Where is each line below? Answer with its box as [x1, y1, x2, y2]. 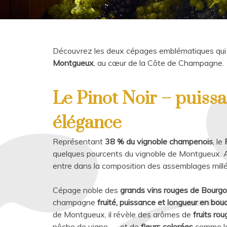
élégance [53, 112, 122, 134]
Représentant [53, 136, 105, 146]
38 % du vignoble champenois [105, 136, 213, 146]
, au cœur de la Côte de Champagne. [94, 58, 224, 68]
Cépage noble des [53, 185, 120, 195]
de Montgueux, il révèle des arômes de [53, 209, 193, 219]
